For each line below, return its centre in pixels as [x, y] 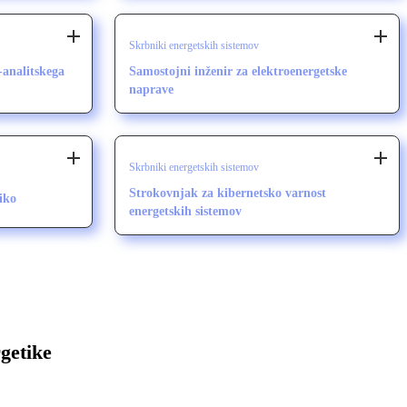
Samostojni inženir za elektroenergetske [238, 72]
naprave [151, 90]
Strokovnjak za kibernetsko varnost [228, 194]
